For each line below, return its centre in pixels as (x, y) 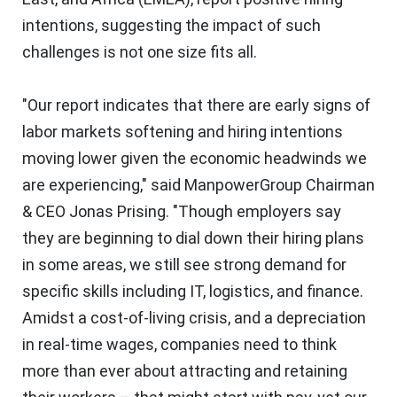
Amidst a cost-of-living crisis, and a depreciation (194, 317)
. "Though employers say (253, 211)
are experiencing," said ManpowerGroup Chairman (198, 184)
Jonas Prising (117, 211)
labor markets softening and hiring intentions (183, 131)
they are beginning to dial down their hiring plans (193, 237)
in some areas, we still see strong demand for (184, 264)
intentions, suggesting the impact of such (171, 25)
